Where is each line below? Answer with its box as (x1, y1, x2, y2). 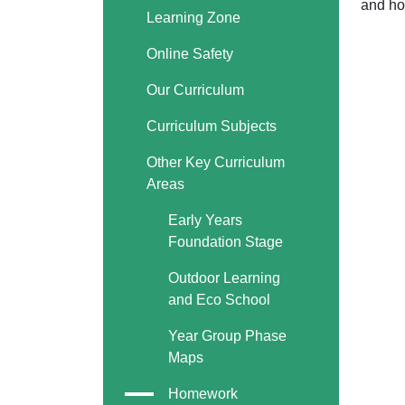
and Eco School (168, 292, 270, 307)
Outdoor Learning (168, 270, 280, 286)
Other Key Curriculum (146, 155, 285, 170)
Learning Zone (146, 10, 240, 25)
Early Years (168, 212, 242, 228)
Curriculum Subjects (146, 118, 277, 134)
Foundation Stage (168, 234, 283, 250)
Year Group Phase (168, 328, 287, 344)
